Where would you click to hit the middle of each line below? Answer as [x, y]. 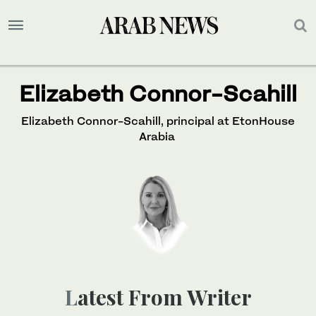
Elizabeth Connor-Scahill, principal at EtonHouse [158, 121]
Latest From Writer [164, 297]
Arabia [158, 136]
